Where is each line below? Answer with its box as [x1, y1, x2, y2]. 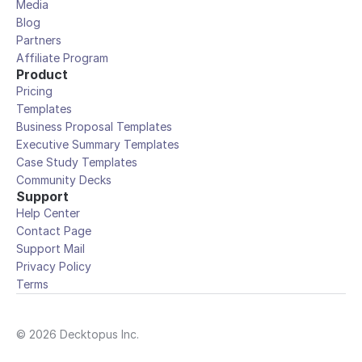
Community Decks [16, 173, 112, 187]
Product [16, 66, 68, 82]
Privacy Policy [16, 259, 91, 273]
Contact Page [16, 224, 91, 238]
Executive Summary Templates [16, 137, 179, 151]
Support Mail [16, 242, 85, 255]
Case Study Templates [16, 155, 137, 169]
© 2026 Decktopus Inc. [16, 327, 139, 341]
